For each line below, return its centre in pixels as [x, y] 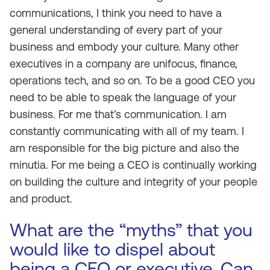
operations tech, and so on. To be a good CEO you [132, 80]
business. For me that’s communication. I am [118, 114]
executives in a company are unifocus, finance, [124, 64]
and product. [41, 199]
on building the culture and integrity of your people [133, 182]
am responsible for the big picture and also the [124, 148]
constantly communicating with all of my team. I [127, 131]
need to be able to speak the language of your [123, 97]
